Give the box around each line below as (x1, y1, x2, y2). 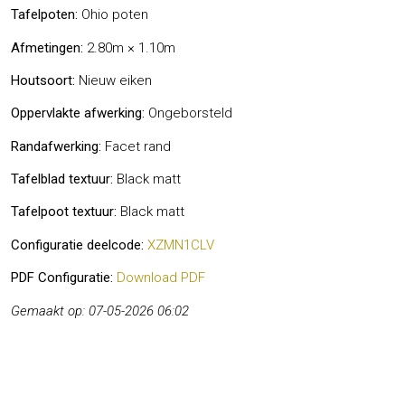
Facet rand (101, 137, 171, 155)
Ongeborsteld (145, 105, 232, 122)
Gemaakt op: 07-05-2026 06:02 (11, 302, 189, 319)
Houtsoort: (11, 71, 75, 89)
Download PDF (117, 269, 205, 287)
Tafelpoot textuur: (11, 203, 117, 221)
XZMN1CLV (147, 236, 214, 253)
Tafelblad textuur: (11, 171, 113, 188)
